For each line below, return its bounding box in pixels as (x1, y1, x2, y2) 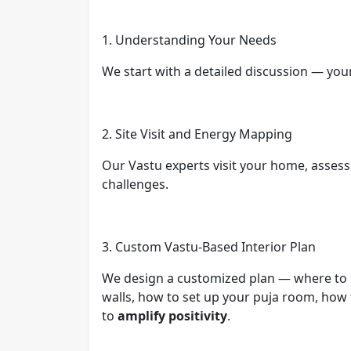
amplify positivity (118, 306, 227, 324)
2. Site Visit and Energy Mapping (102, 125, 292, 143)
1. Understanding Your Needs (102, 31, 277, 49)
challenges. (102, 175, 168, 193)
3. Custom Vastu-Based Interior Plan (102, 237, 316, 255)
